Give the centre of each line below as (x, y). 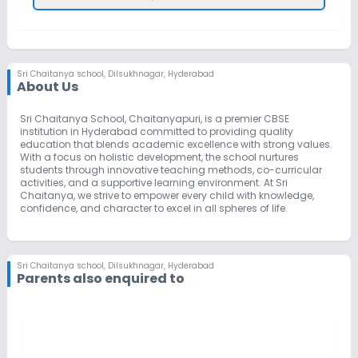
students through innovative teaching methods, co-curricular (171, 169)
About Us (48, 86)
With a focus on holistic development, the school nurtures (159, 157)
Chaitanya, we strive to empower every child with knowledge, (167, 195)
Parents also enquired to (101, 278)
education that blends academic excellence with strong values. (176, 144)
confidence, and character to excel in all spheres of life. (154, 208)
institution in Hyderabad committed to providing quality (157, 131)
